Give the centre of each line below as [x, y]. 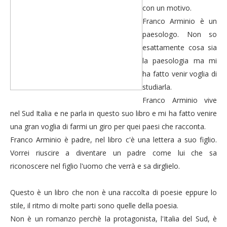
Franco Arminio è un [180, 21]
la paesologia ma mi [180, 61]
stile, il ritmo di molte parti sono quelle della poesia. [94, 205]
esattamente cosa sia [180, 47]
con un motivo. [167, 8]
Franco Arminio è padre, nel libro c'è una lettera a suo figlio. [113, 140]
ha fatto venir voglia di [180, 74]
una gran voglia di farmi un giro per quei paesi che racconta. [108, 126]
